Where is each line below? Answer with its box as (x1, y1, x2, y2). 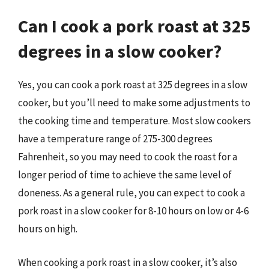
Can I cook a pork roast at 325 (18, 14, 251, 37)
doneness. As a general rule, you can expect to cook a (18, 186, 245, 199)
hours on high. (18, 222, 77, 235)
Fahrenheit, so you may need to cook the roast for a (18, 150, 237, 163)
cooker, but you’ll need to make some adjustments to (18, 96, 250, 109)
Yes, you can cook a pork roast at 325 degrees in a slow (18, 78, 247, 91)
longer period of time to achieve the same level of (18, 168, 232, 181)
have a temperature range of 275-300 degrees (18, 132, 213, 145)
